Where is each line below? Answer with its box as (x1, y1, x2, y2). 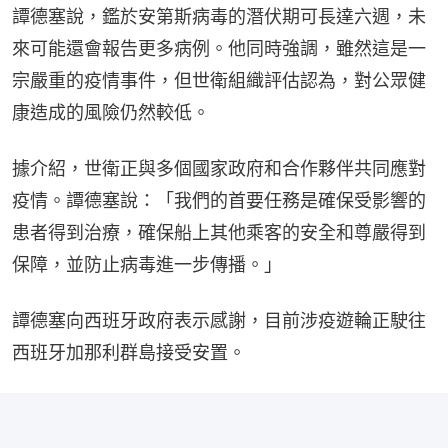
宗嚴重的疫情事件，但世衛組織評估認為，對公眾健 (12, 69, 426, 91)
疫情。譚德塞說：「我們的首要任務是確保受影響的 (12, 189, 426, 211)
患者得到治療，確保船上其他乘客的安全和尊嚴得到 (12, 221, 426, 243)
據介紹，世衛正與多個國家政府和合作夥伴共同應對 (12, 157, 426, 179)
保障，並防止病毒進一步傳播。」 (12, 253, 282, 275)
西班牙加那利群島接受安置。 (12, 341, 246, 363)
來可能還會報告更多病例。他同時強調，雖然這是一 (12, 37, 426, 59)
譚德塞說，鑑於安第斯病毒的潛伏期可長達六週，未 (12, 5, 426, 27)
